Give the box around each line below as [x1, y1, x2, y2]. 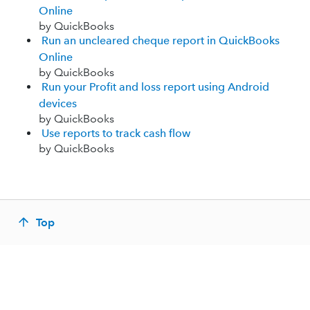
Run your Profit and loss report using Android [42, 80, 269, 93]
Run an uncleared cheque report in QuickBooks [42, 33, 280, 47]
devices [39, 96, 77, 110]
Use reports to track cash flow [42, 126, 190, 140]
